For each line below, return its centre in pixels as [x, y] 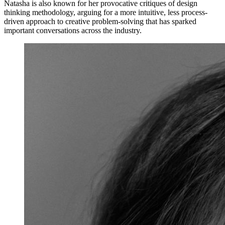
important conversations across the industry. [73, 31]
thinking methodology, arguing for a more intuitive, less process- [106, 13]
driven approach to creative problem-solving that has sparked [100, 22]
